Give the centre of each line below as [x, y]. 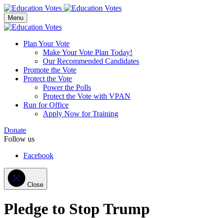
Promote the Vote [50, 70]
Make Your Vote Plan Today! [88, 52]
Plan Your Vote [46, 44]
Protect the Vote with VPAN [87, 96]
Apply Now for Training [81, 114]
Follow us [19, 139]
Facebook [38, 155]
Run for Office [46, 105]
